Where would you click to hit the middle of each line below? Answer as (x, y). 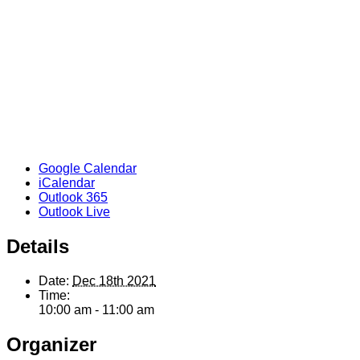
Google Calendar (88, 169)
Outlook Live (74, 212)
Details (38, 247)
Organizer (51, 344)
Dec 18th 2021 (114, 281)
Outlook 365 (73, 198)
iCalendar (67, 183)
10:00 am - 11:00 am (96, 310)
